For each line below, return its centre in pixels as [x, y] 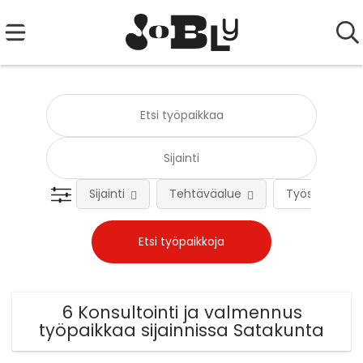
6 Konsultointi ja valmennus [181, 313]
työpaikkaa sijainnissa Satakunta [181, 331]
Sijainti [107, 194]
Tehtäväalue [206, 194]
